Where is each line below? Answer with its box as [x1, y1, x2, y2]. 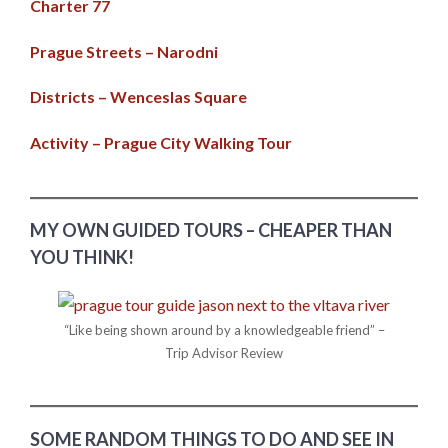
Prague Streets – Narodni [30, 41, 218, 61]
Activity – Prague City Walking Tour [30, 132, 292, 152]
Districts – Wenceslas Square [30, 87, 247, 107]
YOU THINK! [30, 246, 134, 269]
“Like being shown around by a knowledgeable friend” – [63, 322, 385, 339]
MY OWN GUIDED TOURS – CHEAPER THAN [30, 219, 392, 242]
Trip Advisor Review [165, 345, 283, 362]
